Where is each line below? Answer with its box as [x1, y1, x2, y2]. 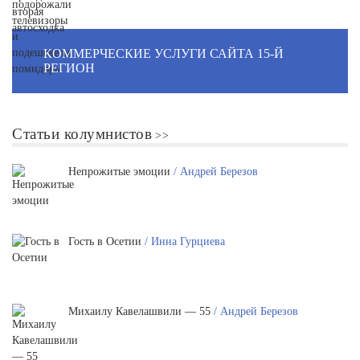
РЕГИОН [43, 61, 95, 75]
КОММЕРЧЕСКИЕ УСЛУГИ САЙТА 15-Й [43, 47, 284, 60]
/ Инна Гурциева [145, 235, 225, 247]
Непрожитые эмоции [68, 166, 174, 178]
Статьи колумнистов [12, 125, 152, 142]
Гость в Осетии [68, 235, 145, 247]
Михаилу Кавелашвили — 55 [68, 305, 214, 317]
